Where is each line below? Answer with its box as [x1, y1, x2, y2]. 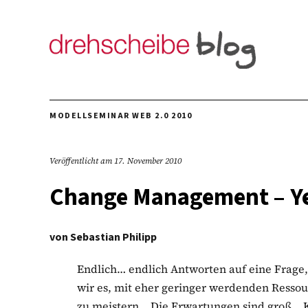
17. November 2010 [114, 155, 181, 166]
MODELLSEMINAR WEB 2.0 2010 [49, 110, 192, 122]
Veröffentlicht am [49, 155, 114, 166]
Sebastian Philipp [70, 230, 157, 245]
